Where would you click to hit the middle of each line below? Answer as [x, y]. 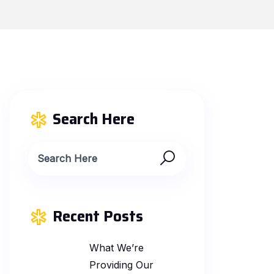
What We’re [117, 247]
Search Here [94, 119]
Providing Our [121, 265]
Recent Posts [98, 216]
